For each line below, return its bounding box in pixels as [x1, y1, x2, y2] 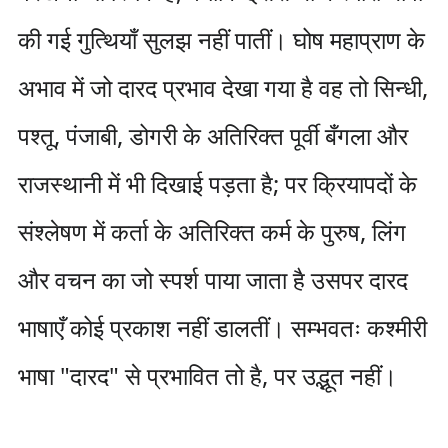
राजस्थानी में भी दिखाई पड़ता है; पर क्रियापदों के [17, 167, 417, 200]
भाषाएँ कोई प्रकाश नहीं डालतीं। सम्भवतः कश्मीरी [17, 311, 427, 344]
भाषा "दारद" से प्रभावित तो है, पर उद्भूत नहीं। [17, 359, 397, 392]
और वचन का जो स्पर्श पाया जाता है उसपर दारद [17, 263, 408, 296]
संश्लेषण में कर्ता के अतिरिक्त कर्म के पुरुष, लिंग [17, 215, 406, 248]
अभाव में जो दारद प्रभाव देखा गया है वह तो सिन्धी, [17, 71, 428, 104]
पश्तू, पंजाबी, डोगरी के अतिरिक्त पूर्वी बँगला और [17, 119, 408, 152]
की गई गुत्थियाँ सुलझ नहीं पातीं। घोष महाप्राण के [17, 23, 425, 56]
